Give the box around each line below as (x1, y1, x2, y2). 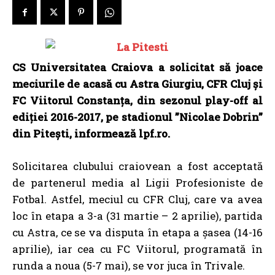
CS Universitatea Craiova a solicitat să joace (12, 60, 263, 74)
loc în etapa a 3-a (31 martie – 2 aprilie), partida (12, 209, 263, 223)
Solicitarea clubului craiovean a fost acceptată (12, 159, 263, 173)
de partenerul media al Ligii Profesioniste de (12, 176, 263, 190)
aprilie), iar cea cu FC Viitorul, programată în (12, 242, 263, 256)
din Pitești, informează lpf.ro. (12, 126, 170, 141)
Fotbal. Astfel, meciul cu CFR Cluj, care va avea (12, 192, 263, 206)
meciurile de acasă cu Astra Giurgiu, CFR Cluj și (12, 77, 263, 91)
